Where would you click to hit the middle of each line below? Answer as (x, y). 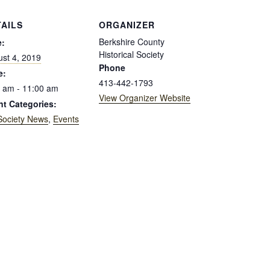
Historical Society (131, 54)
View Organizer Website (145, 98)
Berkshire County (132, 42)
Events (66, 119)
